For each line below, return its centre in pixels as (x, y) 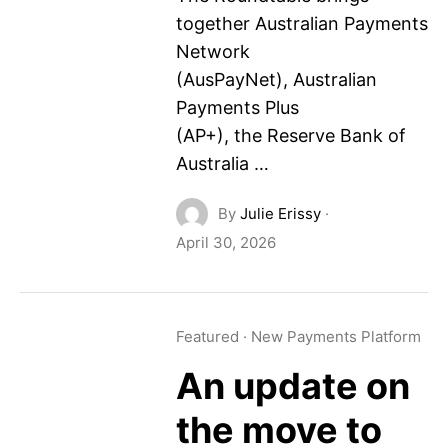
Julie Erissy (280, 213)
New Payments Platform (335, 336)
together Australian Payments (301, 23)
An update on (292, 386)
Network (212, 51)
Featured (207, 336)
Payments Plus (237, 107)
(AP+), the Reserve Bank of (290, 135)
